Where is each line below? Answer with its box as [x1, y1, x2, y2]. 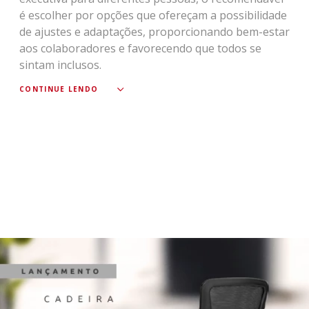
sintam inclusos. [19, 57, 101, 72]
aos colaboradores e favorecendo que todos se [19, 40, 261, 56]
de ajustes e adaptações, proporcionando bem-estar [19, 23, 290, 39]
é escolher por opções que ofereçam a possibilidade [19, 7, 287, 23]
